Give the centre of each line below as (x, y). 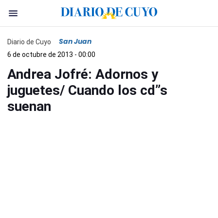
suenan (29, 106)
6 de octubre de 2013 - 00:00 (51, 54)
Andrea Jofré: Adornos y (83, 74)
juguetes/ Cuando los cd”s (87, 90)
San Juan (75, 41)
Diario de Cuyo (29, 42)
